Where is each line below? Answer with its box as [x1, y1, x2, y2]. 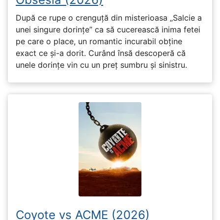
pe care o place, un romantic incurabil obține [16, 36, 182, 47]
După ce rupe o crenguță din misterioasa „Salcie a [16, 13, 202, 23]
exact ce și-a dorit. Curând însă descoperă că [16, 48, 186, 58]
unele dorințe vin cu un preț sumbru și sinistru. [16, 60, 187, 70]
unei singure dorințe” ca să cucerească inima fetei [16, 25, 200, 35]
